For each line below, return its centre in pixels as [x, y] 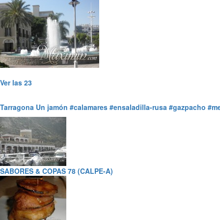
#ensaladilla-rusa [138, 107]
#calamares [89, 107]
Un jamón [52, 107]
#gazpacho [187, 107]
